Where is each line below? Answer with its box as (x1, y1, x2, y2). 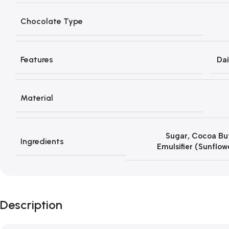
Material (20, 93, 53, 103)
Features (20, 55, 53, 64)
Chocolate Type (20, 16, 83, 26)
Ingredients (20, 136, 64, 146)
